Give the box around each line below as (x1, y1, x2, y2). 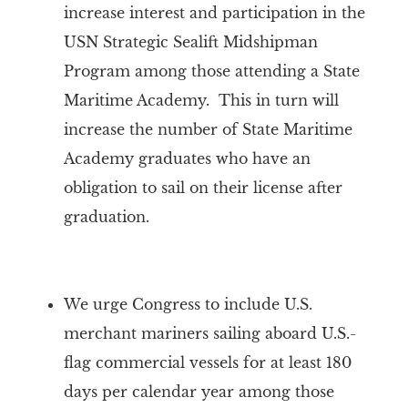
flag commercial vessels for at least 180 (63, 353, 352, 372)
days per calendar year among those (63, 382, 334, 401)
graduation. (63, 208, 149, 226)
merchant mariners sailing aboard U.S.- (63, 324, 356, 342)
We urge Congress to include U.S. (63, 295, 312, 313)
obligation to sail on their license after (63, 178, 342, 197)
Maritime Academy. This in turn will (63, 91, 339, 109)
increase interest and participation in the (63, 4, 365, 22)
